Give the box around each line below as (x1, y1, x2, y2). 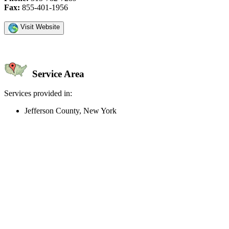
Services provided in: (4, 89, 72, 98)
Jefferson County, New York (25, 106, 117, 116)
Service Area (30, 68, 84, 79)
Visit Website (18, 22, 60, 31)
